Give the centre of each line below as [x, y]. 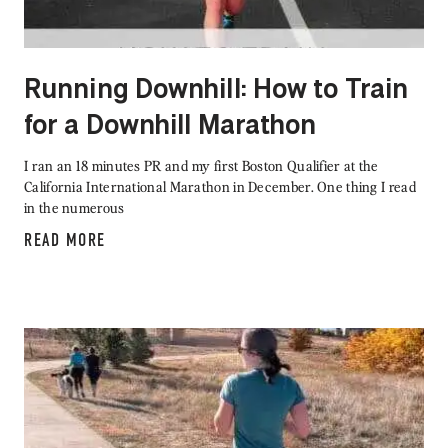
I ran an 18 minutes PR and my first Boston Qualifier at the [201, 166]
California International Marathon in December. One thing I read [220, 187]
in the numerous [74, 208]
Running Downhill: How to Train [216, 91]
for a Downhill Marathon [170, 127]
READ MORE [65, 240]
